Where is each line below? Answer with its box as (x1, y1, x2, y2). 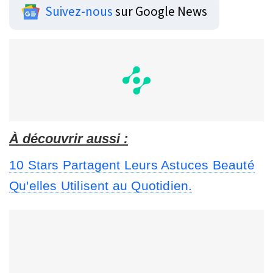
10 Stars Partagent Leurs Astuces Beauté (9, 157, 255, 172)
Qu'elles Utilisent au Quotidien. (9, 178, 193, 193)
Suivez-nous (45, 2, 113, 19)
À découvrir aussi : (9, 130, 128, 146)
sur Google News (113, 2, 207, 19)
